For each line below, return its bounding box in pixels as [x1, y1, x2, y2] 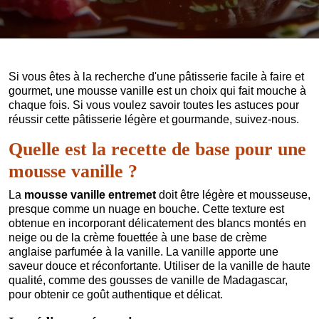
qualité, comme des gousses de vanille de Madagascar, [9, 273, 288, 286]
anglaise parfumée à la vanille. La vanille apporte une [9, 245, 278, 258]
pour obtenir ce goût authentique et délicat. [9, 288, 223, 300]
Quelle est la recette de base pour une [9, 138, 306, 159]
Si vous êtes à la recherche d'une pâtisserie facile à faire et [9, 70, 304, 83]
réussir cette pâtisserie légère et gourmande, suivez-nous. [9, 113, 299, 125]
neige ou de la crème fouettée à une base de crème [9, 231, 267, 244]
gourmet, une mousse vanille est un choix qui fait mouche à [9, 84, 306, 97]
